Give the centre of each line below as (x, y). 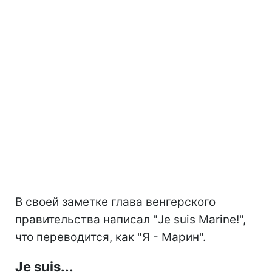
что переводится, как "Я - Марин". (110, 237)
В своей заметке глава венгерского (115, 202)
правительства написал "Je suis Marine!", (131, 219)
